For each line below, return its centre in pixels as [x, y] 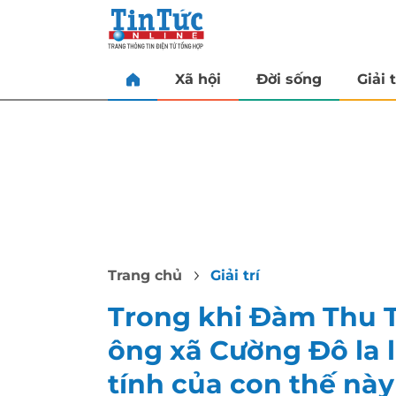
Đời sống [289, 79]
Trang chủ [145, 275]
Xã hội [198, 79]
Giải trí [235, 275]
